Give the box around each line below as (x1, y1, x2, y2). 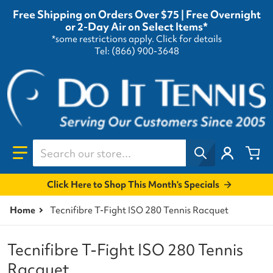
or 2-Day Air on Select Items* (65, 19, 208, 34)
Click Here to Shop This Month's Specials (46, 178, 219, 191)
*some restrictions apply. (51, 33, 156, 46)
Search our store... (32, 138, 123, 153)
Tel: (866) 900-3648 (94, 45, 179, 58)
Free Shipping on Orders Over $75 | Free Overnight (12, 7, 261, 22)
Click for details (155, 33, 222, 46)
